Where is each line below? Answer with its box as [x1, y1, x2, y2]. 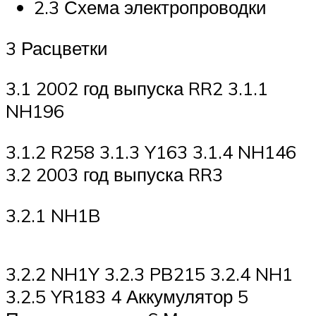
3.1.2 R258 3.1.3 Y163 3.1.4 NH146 [6, 140, 296, 164]
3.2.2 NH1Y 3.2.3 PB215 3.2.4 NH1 [6, 262, 293, 285]
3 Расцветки [6, 36, 108, 59]
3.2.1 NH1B [6, 203, 101, 226]
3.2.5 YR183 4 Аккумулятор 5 [6, 284, 248, 308]
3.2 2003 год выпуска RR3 [6, 163, 223, 186]
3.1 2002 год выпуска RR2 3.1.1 [6, 77, 268, 100]
